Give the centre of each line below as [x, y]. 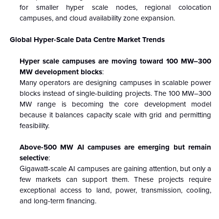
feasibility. [34, 125]
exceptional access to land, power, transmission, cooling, [115, 190]
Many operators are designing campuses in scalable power [115, 82]
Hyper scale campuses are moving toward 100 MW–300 [115, 61]
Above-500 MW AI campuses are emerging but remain [115, 147]
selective [34, 158]
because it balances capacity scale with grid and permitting [115, 115]
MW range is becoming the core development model [115, 104]
